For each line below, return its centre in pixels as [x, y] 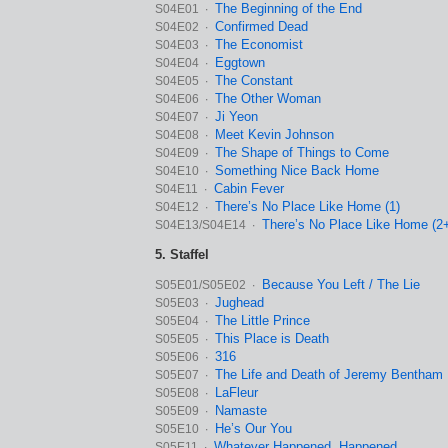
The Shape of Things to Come [302, 152]
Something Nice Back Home [297, 170]
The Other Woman [268, 98]
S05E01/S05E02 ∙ [206, 285]
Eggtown [240, 62]
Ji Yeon [236, 116]
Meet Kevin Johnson [274, 134]
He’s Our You [253, 428]
